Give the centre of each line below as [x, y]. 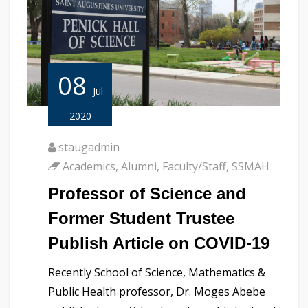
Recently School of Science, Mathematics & [157, 273]
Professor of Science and [147, 194]
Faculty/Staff [194, 167]
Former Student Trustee [141, 219]
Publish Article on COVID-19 [159, 243]
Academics [89, 167]
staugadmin [89, 147]
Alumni [139, 167]
